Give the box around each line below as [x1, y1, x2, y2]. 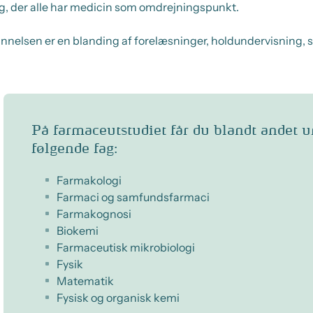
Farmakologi [57, 173, 122, 187]
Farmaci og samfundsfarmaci [57, 189, 210, 204]
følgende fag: [31, 141, 117, 156]
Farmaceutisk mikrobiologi [57, 240, 195, 254]
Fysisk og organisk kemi [57, 290, 180, 305]
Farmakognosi [57, 206, 131, 221]
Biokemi [57, 223, 99, 238]
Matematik [57, 273, 114, 288]
